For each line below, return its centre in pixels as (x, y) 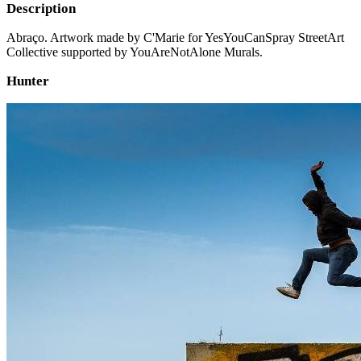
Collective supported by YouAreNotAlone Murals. (135, 52)
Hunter (28, 81)
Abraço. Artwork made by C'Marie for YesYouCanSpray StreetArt (175, 37)
